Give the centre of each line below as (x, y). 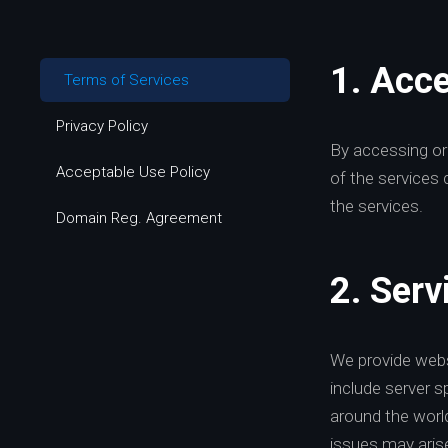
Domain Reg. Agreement (139, 218)
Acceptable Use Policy (133, 172)
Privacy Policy (102, 126)
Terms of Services (126, 80)
